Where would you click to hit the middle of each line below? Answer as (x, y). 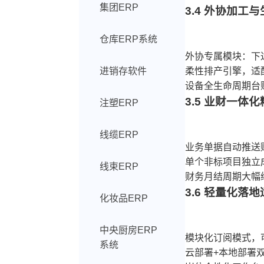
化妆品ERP (124, 198)
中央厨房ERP (129, 230)
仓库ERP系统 (129, 39)
